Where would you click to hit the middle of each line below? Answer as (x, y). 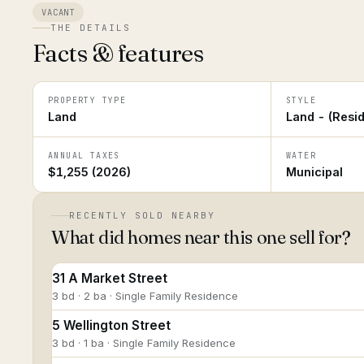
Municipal (314, 172)
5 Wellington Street (111, 325)
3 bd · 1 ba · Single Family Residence (144, 343)
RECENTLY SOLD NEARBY (142, 215)
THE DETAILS (91, 28)
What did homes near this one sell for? (201, 237)
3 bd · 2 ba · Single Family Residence (145, 296)
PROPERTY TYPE (87, 100)
